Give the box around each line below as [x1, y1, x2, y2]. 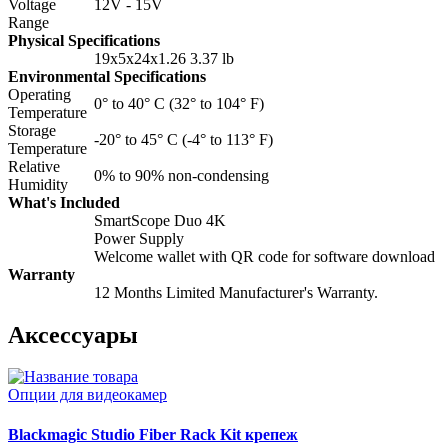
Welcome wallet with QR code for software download [94, 247, 435, 265]
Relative [8, 157, 60, 175]
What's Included [8, 193, 120, 211]
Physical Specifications [8, 31, 160, 49]
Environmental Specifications [8, 67, 206, 85]
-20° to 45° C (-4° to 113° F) [94, 130, 273, 148]
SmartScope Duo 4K [94, 211, 226, 229]
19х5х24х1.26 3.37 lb [94, 49, 234, 67]
